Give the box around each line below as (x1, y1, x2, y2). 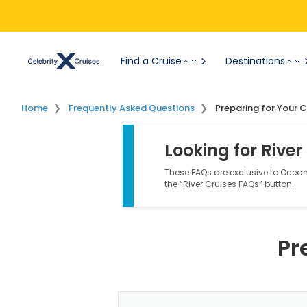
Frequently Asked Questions (69, 101, 195, 114)
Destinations (225, 54, 285, 68)
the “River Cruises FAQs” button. (164, 178, 295, 190)
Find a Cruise (121, 54, 182, 68)
